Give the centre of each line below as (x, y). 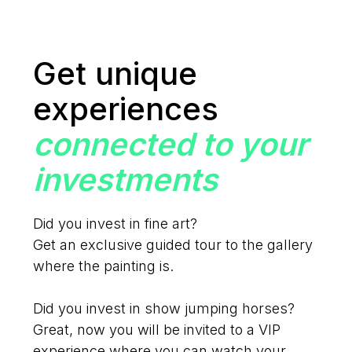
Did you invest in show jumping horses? (164, 309)
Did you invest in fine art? (117, 224)
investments (126, 180)
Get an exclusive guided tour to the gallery (173, 245)
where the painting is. (104, 266)
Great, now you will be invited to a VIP (157, 330)
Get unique (115, 74)
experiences (126, 109)
